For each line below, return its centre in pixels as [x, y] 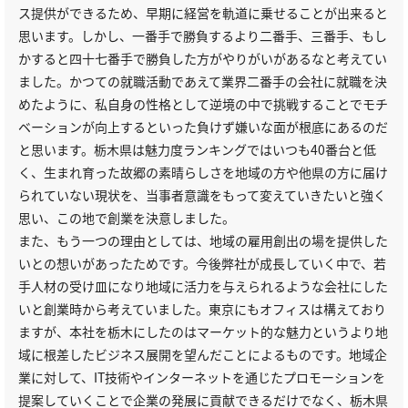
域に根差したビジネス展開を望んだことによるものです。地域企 [203, 354]
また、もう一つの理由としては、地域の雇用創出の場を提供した [203, 240]
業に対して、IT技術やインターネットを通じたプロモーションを [202, 377]
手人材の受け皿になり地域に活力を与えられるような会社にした [203, 286]
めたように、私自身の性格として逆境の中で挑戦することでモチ [203, 103]
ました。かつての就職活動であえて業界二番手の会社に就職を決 [203, 81]
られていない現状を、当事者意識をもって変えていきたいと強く [202, 194]
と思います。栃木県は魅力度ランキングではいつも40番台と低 [197, 149]
